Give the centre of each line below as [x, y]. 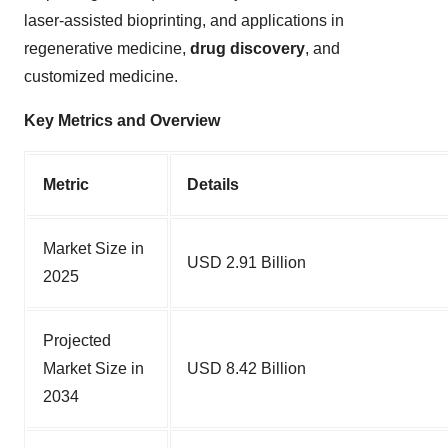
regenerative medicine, [107, 48]
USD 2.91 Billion [246, 262]
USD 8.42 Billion [246, 368]
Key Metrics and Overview [122, 120]
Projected [77, 340]
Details [213, 184]
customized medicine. [101, 76]
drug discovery [247, 48]
